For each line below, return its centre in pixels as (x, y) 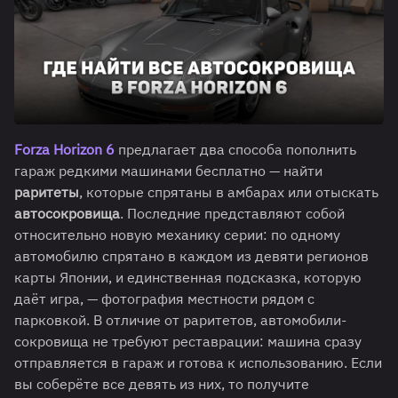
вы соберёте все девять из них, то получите (162, 384)
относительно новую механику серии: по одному (177, 235)
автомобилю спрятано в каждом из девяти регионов (191, 256)
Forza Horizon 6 (64, 150)
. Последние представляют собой (232, 214)
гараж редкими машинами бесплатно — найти (168, 171)
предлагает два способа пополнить (235, 150)
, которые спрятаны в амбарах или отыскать (229, 192)
